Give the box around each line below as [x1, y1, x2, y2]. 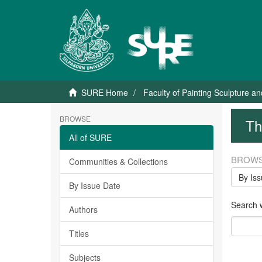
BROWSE [60, 113, 91, 123]
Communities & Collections [69, 156, 168, 167]
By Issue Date [69, 180, 120, 191]
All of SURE [69, 132, 112, 143]
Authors [69, 204, 98, 215]
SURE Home [81, 87, 128, 98]
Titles [69, 227, 89, 239]
